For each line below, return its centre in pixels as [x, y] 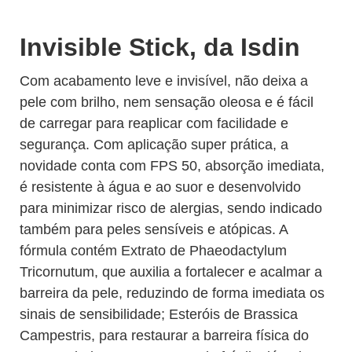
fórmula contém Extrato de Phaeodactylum [153, 251]
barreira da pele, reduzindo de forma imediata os [172, 293]
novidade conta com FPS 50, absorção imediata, [172, 166]
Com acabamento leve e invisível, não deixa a [164, 81]
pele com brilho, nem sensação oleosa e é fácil [167, 102]
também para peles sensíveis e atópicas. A [154, 229]
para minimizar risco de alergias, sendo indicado [171, 208]
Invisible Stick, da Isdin [160, 47]
